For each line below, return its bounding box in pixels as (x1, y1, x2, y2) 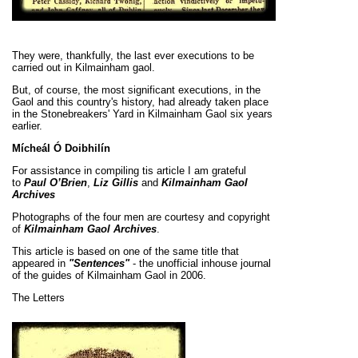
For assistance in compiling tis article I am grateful (12, 165, 246, 177)
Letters (33, 292, 65, 304)
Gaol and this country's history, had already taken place (12, 96, 268, 109)
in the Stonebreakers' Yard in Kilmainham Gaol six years (12, 108, 272, 121)
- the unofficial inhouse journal (133, 257, 271, 270)
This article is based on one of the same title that (12, 245, 239, 258)
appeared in (12, 257, 66, 270)
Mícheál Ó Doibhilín (12, 142, 110, 155)
